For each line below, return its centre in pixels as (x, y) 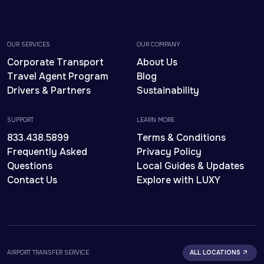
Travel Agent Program (58, 76)
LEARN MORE (156, 120)
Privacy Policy (169, 152)
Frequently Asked (47, 152)
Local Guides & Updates (190, 166)
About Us (157, 62)
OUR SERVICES (29, 44)
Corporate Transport (55, 62)
